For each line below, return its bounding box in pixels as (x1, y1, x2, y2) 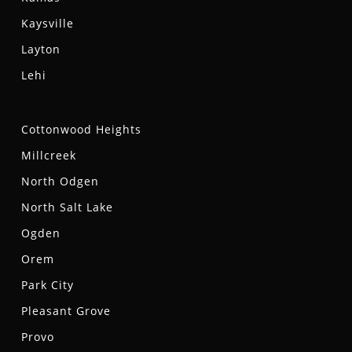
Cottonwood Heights (20, 122, 141, 137)
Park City (20, 277, 74, 293)
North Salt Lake (20, 200, 113, 215)
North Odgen (20, 174, 99, 189)
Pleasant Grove (20, 303, 111, 319)
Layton (20, 42, 60, 57)
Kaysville (20, 16, 74, 31)
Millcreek (20, 148, 76, 163)
